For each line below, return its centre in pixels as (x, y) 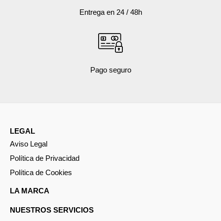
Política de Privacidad (45, 159)
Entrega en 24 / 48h (110, 12)
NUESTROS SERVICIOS (52, 210)
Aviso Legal (29, 144)
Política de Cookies (41, 173)
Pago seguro (110, 70)
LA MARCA (30, 191)
